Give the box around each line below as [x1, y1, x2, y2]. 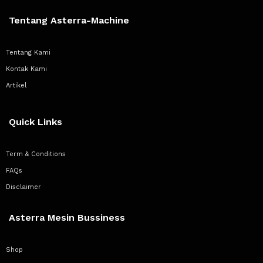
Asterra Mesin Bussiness [9, 211, 125, 223]
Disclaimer [6, 183, 41, 191]
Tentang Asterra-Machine [9, 14, 129, 26]
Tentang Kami [6, 48, 50, 56]
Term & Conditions [6, 150, 66, 158]
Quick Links [9, 116, 62, 127]
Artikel [6, 81, 26, 89]
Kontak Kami [6, 65, 47, 73]
